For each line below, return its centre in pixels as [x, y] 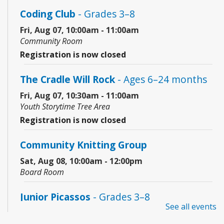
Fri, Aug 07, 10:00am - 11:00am [79, 30]
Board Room [42, 172]
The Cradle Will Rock [67, 79]
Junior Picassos [55, 197]
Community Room [51, 41]
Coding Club [48, 14]
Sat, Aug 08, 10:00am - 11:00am [81, 213]
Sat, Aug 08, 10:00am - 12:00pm [81, 161]
